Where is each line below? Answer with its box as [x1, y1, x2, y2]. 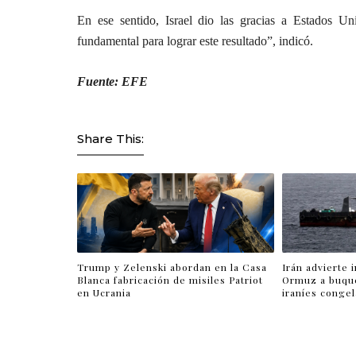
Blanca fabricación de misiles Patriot [77, 273, 263, 286]
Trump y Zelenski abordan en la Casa [77, 260, 267, 273]
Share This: [77, 131, 144, 146]
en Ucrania [77, 285, 131, 299]
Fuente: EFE [77, 75, 148, 88]
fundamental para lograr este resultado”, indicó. [77, 34, 313, 48]
